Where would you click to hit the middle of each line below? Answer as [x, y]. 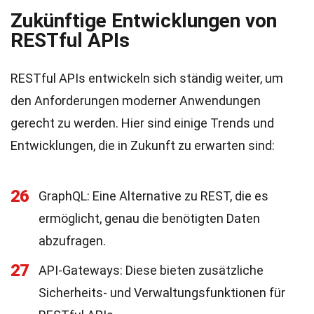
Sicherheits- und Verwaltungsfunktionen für [162, 293]
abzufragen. [72, 241]
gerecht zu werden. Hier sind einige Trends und [142, 123]
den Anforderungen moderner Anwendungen [136, 101]
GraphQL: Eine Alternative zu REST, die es [153, 196]
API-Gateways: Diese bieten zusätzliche [151, 270]
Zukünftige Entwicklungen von [144, 21]
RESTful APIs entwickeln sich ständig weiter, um [147, 78]
